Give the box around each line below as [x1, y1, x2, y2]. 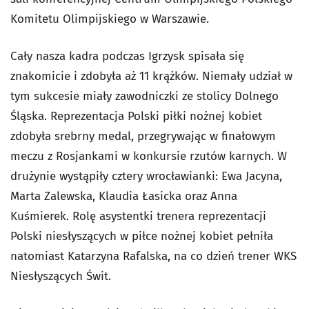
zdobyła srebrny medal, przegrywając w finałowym [10, 129, 276, 143]
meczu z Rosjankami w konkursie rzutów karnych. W [10, 149, 287, 163]
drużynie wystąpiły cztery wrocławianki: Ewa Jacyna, [10, 169, 282, 183]
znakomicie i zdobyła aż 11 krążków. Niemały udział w [10, 69, 292, 83]
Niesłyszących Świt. [10, 269, 111, 283]
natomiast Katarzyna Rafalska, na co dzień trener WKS [10, 249, 297, 263]
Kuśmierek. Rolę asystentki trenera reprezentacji [10, 209, 266, 223]
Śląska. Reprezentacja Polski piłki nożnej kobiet [10, 109, 262, 123]
